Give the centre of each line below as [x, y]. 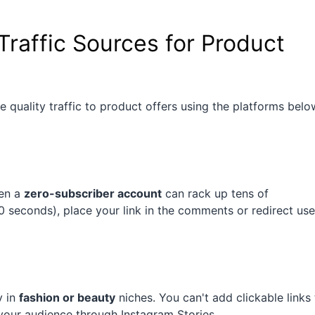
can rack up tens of [215, 194]
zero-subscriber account [93, 194]
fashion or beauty [67, 298]
